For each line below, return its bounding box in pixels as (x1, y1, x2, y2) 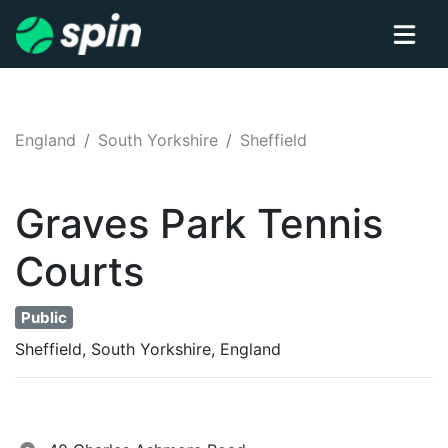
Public (21, 308, 67, 327)
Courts (15, 247, 144, 296)
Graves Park (15, 199, 246, 248)
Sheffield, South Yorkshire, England (15, 338, 281, 359)
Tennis (257, 199, 383, 248)
